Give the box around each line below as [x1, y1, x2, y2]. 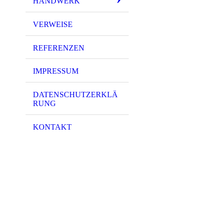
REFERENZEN [33, 43, 84, 52]
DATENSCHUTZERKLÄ [33, 90, 118, 99]
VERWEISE [33, 20, 73, 28]
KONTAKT [33, 122, 72, 131]
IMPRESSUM [33, 67, 79, 76]
